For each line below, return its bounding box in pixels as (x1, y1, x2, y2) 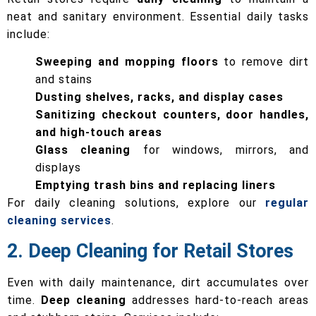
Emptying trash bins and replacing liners (35, 178, 276, 193)
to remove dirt (218, 55, 309, 69)
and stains (35, 73, 92, 87)
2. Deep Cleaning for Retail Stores (7, 239, 293, 262)
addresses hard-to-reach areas (126, 293, 309, 307)
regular (265, 196, 309, 210)
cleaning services (7, 214, 111, 228)
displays (35, 161, 81, 175)
